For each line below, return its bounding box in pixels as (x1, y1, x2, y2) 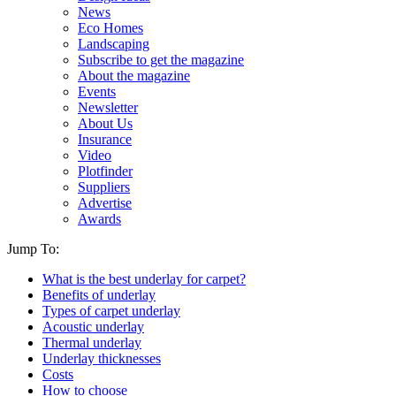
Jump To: (7, 241, 59, 256)
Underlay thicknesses (42, 351, 161, 366)
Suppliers (78, 179, 130, 194)
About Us (78, 116, 133, 131)
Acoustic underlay (42, 319, 144, 334)
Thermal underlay (42, 335, 141, 350)
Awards (78, 211, 121, 226)
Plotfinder (78, 164, 133, 179)
